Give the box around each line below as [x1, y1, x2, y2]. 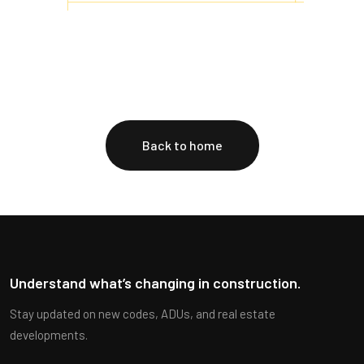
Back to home [141, 136, 223, 153]
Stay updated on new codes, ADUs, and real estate [10, 305, 275, 321]
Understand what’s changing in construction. [10, 273, 301, 292]
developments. [10, 327, 88, 342]
